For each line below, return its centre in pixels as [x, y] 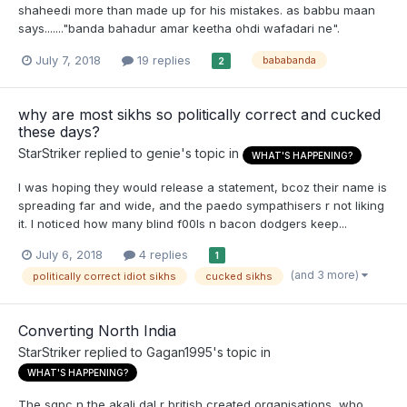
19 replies [162, 60]
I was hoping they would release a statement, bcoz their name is [203, 187]
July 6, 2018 [69, 254]
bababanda [289, 60]
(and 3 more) [326, 274]
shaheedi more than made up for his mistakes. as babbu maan [197, 10]
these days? [59, 132]
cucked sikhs [239, 276]
